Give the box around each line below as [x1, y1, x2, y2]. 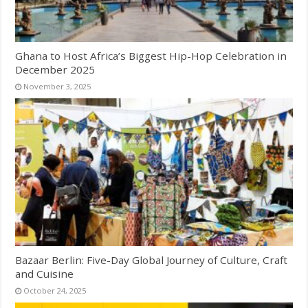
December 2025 [15, 63, 96, 77]
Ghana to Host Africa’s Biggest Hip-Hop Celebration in [15, 49, 287, 63]
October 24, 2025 [23, 285, 87, 296]
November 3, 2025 [23, 81, 91, 92]
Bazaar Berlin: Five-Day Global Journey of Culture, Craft [15, 252, 288, 267]
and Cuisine [15, 266, 74, 280]
